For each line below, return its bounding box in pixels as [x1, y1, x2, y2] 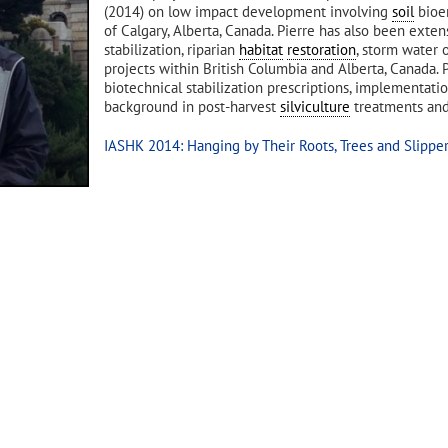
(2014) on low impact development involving [104, 2, 392, 21]
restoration [287, 40, 356, 59]
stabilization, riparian [104, 40, 239, 59]
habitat [239, 40, 283, 59]
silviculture [280, 97, 350, 116]
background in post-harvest [104, 97, 280, 116]
